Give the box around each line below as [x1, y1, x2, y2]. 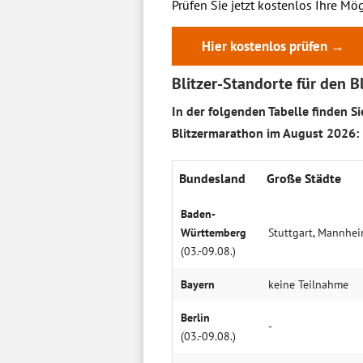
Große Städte [267, 170, 341, 186]
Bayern [181, 277, 215, 292]
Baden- [181, 207, 216, 221]
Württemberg [181, 225, 246, 240]
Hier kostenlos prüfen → [202, 37, 344, 55]
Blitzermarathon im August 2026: [172, 125, 359, 141]
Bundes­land [179, 170, 246, 186]
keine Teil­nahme [268, 277, 348, 292]
